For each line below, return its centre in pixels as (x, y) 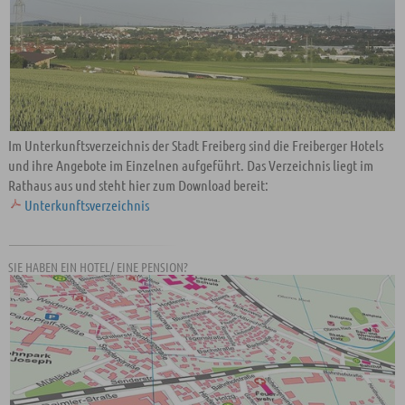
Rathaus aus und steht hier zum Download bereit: (138, 185)
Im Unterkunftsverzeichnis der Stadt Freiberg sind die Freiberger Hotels (195, 145)
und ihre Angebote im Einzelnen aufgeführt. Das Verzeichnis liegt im (190, 165)
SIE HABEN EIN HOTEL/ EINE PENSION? (98, 267)
